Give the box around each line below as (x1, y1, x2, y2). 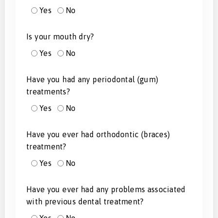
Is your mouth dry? (26, 32, 94, 41)
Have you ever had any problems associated (26, 185, 186, 194)
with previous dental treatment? (26, 197, 144, 206)
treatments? (26, 87, 70, 96)
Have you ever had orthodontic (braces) (26, 130, 170, 139)
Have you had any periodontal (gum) (26, 75, 158, 84)
